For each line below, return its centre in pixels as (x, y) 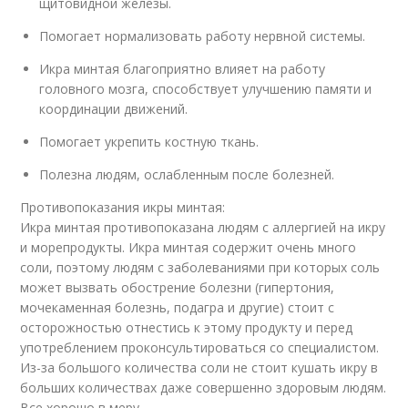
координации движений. (114, 109)
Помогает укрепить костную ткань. (149, 142)
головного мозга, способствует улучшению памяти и (206, 89)
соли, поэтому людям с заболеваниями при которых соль (200, 267)
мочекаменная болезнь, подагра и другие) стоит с (178, 307)
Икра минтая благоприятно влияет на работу (183, 69)
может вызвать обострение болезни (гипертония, (178, 287)
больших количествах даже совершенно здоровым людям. (204, 388)
